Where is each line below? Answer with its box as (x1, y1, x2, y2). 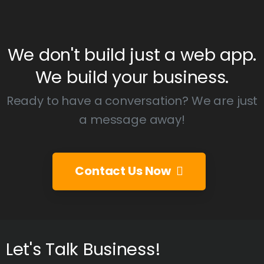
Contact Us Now (75, 163, 171, 180)
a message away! (79, 111, 185, 128)
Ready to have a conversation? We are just (6, 93, 258, 110)
